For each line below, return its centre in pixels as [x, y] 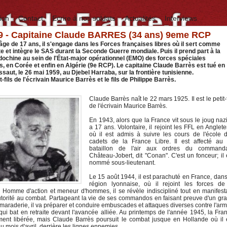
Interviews [181, 18]
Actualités [141, 18]
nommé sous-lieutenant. [122, 163]
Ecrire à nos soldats [85, 18]
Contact [32, 18]
